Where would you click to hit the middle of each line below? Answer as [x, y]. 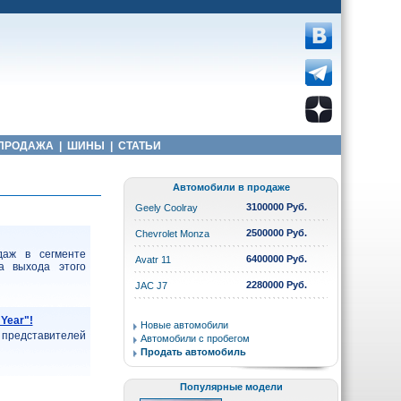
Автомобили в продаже [231, 187]
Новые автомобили [184, 325]
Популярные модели [231, 387]
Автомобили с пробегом [195, 338]
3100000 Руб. [277, 207]
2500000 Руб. [277, 233]
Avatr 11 [153, 260]
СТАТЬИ [139, 146]
